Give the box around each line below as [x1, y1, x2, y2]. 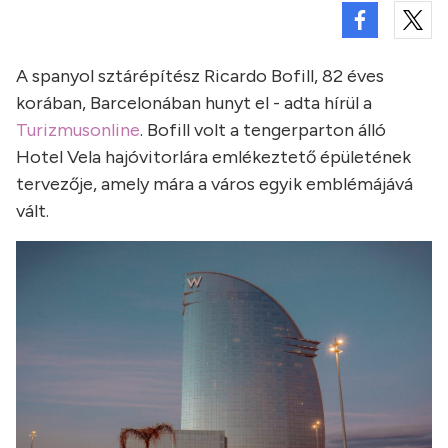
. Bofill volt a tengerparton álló [140, 119, 386, 141]
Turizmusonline [16, 119, 140, 141]
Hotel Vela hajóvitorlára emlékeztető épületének [16, 146, 411, 168]
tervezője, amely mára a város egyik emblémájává [16, 173, 413, 195]
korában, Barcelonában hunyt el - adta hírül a [16, 92, 372, 114]
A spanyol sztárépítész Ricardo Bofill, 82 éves [16, 65, 384, 87]
